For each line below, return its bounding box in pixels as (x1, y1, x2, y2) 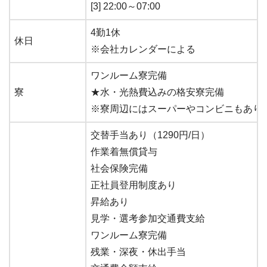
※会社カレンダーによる (91, 44, 195, 54)
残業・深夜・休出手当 (91, 246, 186, 257)
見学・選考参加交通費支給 (91, 213, 205, 223)
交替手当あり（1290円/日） (91, 129, 210, 140)
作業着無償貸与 (91, 146, 157, 157)
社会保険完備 (91, 163, 148, 173)
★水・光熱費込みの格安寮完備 (91, 86, 224, 97)
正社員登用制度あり (91, 179, 176, 190)
